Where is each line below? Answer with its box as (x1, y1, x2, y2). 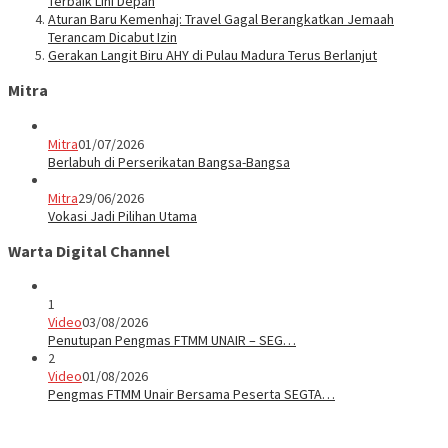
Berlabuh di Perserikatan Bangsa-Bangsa (48, 152, 290, 171)
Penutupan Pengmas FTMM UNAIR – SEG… (48, 331, 296, 350)
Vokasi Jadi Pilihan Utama (48, 206, 197, 225)
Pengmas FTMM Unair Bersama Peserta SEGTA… (48, 385, 335, 404)
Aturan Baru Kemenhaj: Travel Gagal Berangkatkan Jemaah (48, 9, 394, 28)
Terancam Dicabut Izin (48, 27, 177, 46)
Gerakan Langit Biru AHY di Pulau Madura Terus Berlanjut (48, 45, 377, 64)
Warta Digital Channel (8, 240, 170, 261)
